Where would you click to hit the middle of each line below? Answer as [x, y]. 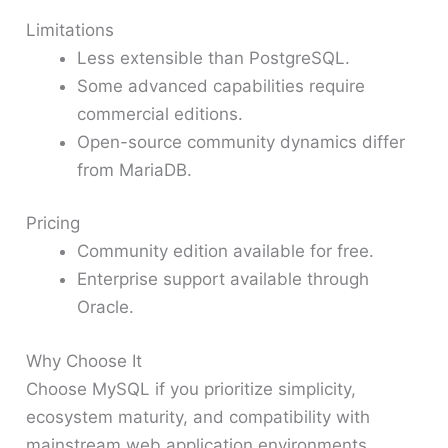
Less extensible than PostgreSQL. [214, 57]
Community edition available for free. [226, 251]
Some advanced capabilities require [221, 85]
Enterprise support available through [223, 279]
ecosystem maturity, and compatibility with [198, 416]
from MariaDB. [135, 169]
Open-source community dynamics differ [241, 141]
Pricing [53, 223]
